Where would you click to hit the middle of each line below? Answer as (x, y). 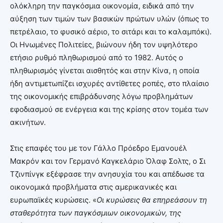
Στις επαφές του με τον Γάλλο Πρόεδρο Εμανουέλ (99, 148)
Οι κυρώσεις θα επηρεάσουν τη (152, 200)
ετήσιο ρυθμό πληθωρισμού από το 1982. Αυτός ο (97, 57)
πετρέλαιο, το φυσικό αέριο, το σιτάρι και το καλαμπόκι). (111, 31)
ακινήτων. (28, 122)
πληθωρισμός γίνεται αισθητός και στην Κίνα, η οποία (105, 70)
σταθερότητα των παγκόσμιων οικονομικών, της (96, 213)
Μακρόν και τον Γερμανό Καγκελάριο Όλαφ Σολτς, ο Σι (108, 161)
